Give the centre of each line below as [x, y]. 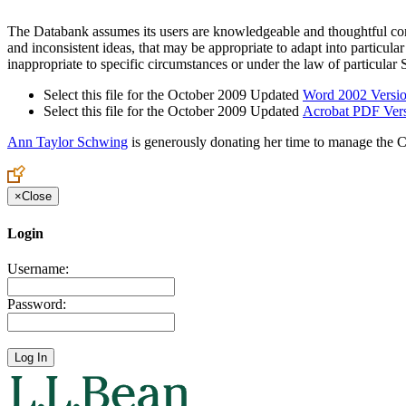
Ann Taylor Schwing [68, 142]
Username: [38, 268]
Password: [37, 304]
